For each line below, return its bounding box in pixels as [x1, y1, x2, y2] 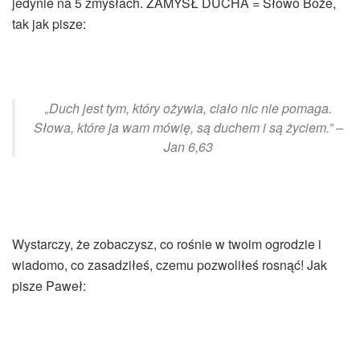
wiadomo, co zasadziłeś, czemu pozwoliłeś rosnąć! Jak [12, 255, 327, 274]
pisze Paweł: [12, 276, 86, 295]
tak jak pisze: [12, 14, 86, 33]
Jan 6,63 [163, 137, 213, 156]
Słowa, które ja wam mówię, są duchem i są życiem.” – [33, 117, 343, 137]
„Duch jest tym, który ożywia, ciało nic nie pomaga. [44, 98, 332, 117]
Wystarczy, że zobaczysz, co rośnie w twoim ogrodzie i [12, 234, 321, 253]
